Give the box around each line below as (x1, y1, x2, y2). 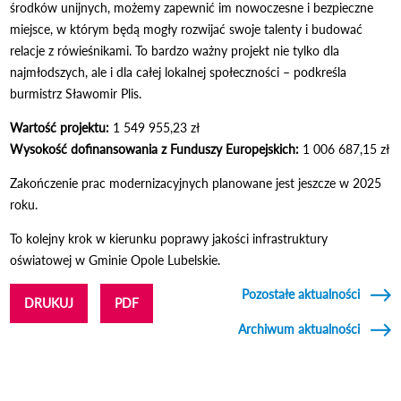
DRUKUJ (24, 294, 74, 311)
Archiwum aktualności (237, 320, 360, 337)
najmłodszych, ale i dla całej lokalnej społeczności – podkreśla (10, 64, 347, 80)
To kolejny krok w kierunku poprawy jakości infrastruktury (10, 230, 328, 246)
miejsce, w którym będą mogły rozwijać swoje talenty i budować (10, 21, 363, 37)
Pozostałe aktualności (241, 286, 360, 302)
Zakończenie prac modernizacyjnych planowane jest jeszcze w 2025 (10, 175, 382, 191)
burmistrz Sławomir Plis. (10, 85, 142, 101)
